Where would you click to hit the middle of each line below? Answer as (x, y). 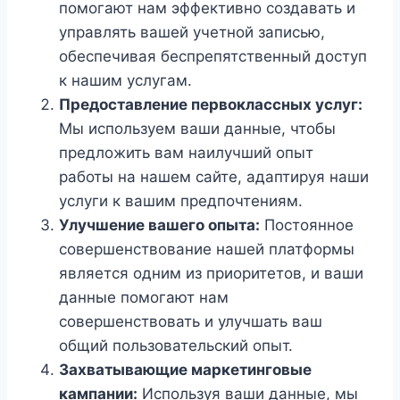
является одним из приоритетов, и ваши (211, 273)
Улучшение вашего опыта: (159, 225)
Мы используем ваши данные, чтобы (197, 129)
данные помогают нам (144, 297)
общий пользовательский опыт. (176, 346)
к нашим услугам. (125, 80)
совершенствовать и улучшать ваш (191, 321)
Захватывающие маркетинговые (185, 370)
